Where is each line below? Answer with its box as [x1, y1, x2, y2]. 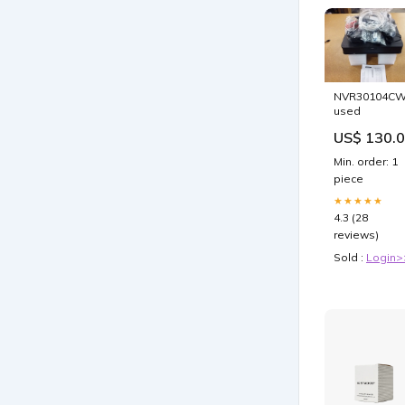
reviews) [334, 228, 379, 242]
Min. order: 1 [334, 155, 398, 169]
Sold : [334, 250, 366, 265]
